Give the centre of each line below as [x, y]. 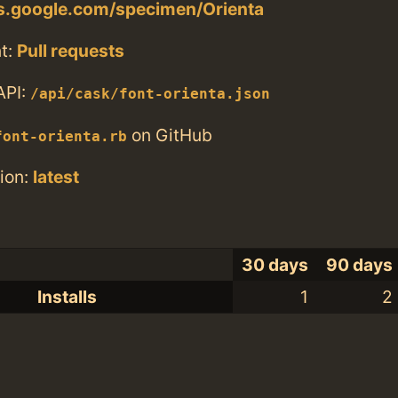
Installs [67, 297]
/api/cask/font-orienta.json [150, 95]
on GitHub [170, 135]
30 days [275, 265]
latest [56, 176]
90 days [360, 265]
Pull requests [71, 51]
